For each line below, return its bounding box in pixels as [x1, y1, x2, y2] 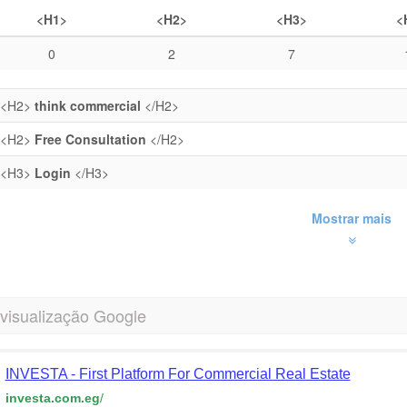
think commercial [34, 96, 141, 114]
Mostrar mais [312, 209, 392, 227]
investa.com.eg [5, 391, 100, 405]
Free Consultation [34, 130, 146, 148]
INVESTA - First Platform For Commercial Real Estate [5, 366, 351, 382]
